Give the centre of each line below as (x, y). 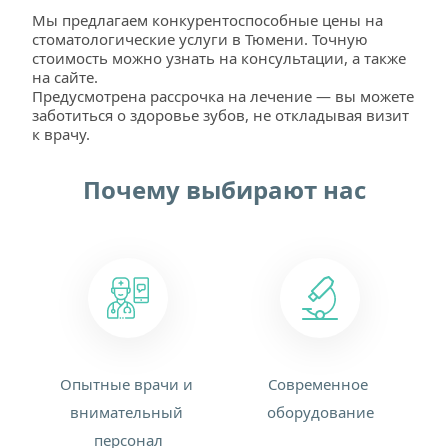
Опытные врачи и (126, 384)
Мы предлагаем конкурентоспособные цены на (207, 20)
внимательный (126, 412)
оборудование (320, 412)
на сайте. (65, 77)
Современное (318, 384)
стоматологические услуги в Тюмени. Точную (200, 39)
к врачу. (61, 134)
